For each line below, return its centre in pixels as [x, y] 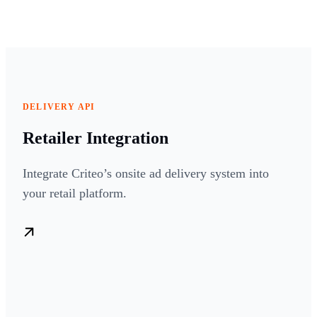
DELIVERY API [59, 107]
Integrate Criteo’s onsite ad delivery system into [146, 174]
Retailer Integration [96, 138]
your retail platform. [75, 194]
